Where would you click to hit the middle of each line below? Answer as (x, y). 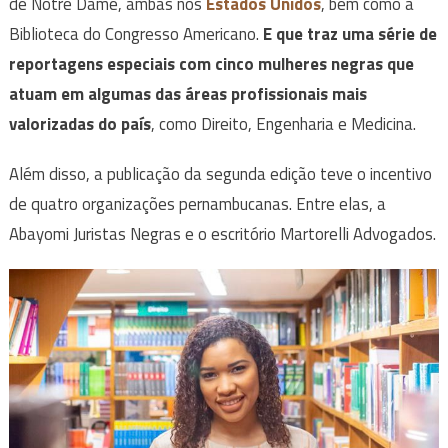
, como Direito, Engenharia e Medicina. (283, 124)
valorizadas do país (79, 124)
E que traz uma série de (349, 34)
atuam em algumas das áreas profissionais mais (187, 94)
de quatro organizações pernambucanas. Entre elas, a (197, 204)
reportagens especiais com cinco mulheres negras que (211, 64)
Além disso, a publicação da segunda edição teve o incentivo (220, 174)
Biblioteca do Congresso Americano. (135, 34)
